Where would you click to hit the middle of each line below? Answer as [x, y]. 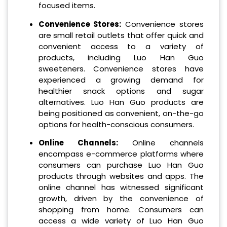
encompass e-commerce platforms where [121, 154]
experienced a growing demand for [121, 80]
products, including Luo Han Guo [121, 57]
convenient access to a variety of [121, 46]
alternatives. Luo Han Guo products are [121, 102]
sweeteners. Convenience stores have [121, 68]
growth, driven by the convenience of [121, 199]
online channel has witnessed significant [121, 187]
